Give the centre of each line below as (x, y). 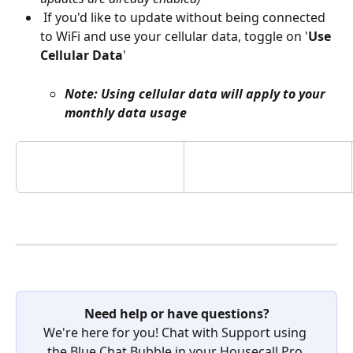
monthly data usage (126, 112)
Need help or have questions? (176, 313)
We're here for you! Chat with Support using (176, 333)
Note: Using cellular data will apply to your (197, 93)
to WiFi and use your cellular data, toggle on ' (174, 37)
